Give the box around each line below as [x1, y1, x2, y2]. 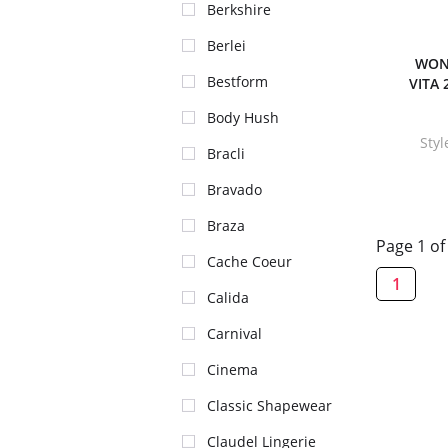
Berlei [207, 36, 246, 55]
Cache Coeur [207, 252, 292, 271]
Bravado [207, 180, 262, 199]
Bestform [207, 72, 268, 91]
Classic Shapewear [207, 396, 332, 415]
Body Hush [207, 108, 279, 127]
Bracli [207, 144, 245, 163]
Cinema [207, 360, 258, 379]
